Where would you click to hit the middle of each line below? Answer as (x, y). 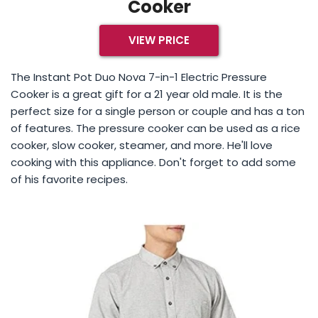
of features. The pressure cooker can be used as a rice (155, 128)
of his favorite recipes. (69, 179)
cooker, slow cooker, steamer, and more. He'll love (142, 145)
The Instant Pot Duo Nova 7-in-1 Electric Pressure (139, 77)
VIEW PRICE (159, 40)
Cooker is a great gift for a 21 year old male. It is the (147, 94)
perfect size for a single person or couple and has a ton (158, 111)
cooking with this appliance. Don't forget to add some (153, 162)
